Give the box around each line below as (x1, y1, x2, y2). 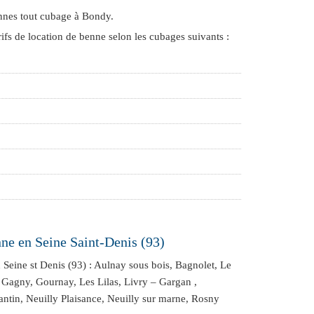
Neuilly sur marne (107, 293, 186, 304)
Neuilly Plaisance (26, 293, 102, 304)
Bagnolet (175, 259, 214, 271)
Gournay (36, 276, 74, 287)
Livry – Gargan (124, 276, 191, 287)
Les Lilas (79, 276, 118, 287)
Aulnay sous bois (94, 259, 170, 271)
